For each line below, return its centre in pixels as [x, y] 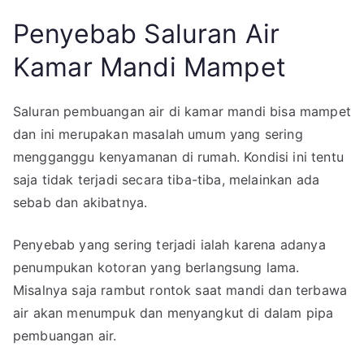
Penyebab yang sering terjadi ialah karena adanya [169, 244]
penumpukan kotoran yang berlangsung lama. [156, 267]
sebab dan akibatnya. [80, 202]
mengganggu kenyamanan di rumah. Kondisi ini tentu [178, 156]
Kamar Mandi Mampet [149, 67]
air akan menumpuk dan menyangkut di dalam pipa [173, 312]
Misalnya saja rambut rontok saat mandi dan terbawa [180, 290]
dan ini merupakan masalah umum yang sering [158, 134]
